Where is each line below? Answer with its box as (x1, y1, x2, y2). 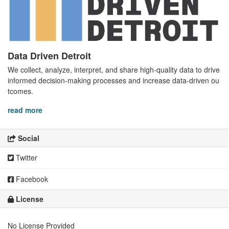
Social (16, 133, 39, 144)
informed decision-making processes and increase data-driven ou (8, 75, 219, 86)
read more (8, 105, 42, 116)
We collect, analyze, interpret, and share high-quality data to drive (8, 64, 220, 75)
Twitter (14, 152, 37, 163)
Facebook (14, 174, 48, 185)
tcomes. (8, 86, 33, 97)
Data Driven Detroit (8, 49, 91, 63)
